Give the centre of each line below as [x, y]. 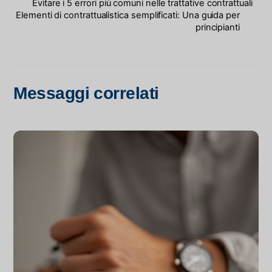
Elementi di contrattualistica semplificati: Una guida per [128, 15]
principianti [217, 28]
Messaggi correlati [86, 93]
